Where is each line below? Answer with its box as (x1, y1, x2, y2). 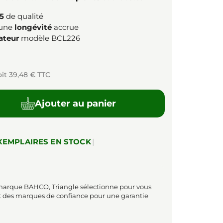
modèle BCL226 (19, 33, 80, 43)
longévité (14, 22, 52, 32)
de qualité (4, 11, 43, 21)
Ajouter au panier (34, 98, 116, 109)
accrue (52, 22, 79, 32)
